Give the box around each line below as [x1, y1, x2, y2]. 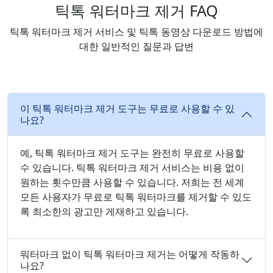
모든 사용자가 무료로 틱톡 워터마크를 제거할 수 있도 [20, 190, 252, 204]
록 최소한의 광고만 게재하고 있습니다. [20, 205, 188, 219]
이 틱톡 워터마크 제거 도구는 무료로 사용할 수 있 [20, 102, 235, 116]
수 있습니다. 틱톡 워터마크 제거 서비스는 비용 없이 [20, 161, 244, 175]
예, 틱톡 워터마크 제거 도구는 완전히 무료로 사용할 [20, 146, 244, 160]
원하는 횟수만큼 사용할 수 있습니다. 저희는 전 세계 [20, 175, 244, 190]
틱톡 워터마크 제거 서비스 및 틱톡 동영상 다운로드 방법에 [10, 25, 263, 39]
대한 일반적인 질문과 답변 [79, 40, 194, 54]
